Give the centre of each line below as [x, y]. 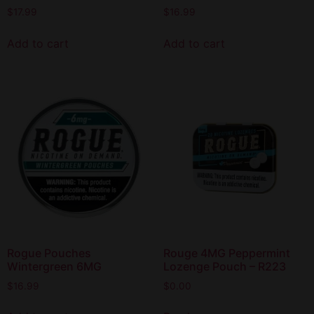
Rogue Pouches [49, 253]
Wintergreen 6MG [54, 266]
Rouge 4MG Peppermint [226, 253]
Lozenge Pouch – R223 [224, 266]
